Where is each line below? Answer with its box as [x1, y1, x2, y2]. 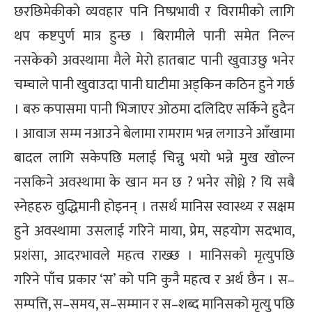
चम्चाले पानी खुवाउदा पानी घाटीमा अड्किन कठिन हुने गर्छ [14, 72, 295, 97]
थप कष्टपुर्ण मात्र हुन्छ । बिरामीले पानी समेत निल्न [14, 24, 295, 48]
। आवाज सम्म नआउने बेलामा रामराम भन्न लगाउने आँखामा [14, 121, 295, 146]
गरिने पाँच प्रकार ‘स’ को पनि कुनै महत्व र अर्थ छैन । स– [14, 267, 295, 292]
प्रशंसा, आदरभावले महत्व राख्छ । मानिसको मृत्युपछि [14, 243, 295, 267]
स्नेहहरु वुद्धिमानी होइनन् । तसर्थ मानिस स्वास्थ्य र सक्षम [14, 194, 295, 219]
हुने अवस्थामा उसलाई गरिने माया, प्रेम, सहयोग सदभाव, [14, 219, 295, 243]
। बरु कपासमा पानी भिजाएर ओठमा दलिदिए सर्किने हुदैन [14, 97, 295, 121]
